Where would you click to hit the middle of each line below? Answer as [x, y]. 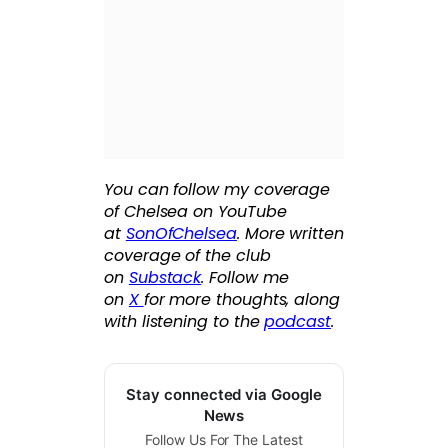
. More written [290, 234]
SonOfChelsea [181, 234]
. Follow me [245, 278]
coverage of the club [187, 256]
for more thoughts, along [241, 300]
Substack [165, 278]
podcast [297, 322]
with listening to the [184, 322]
